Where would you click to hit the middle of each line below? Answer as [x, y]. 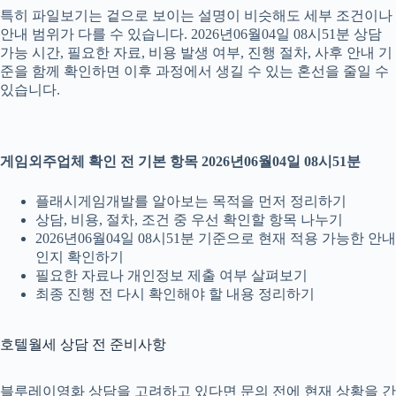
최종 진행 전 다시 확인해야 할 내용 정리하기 [175, 293]
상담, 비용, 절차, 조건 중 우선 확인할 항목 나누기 [189, 219]
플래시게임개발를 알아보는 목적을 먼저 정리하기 [191, 201]
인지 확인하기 [80, 256]
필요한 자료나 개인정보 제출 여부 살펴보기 [171, 275]
